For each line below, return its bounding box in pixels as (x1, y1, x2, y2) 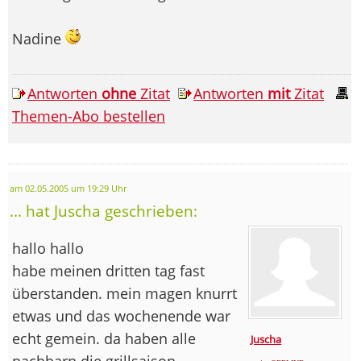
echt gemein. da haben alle (12, 328, 196, 348)
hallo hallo (12, 238, 84, 258)
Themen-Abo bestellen (12, 106, 165, 126)
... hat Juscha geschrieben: (10, 200, 197, 221)
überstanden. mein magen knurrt (12, 283, 237, 303)
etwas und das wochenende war (12, 305, 230, 326)
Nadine (12, 28, 65, 48)
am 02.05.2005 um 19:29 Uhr (10, 182, 127, 194)
